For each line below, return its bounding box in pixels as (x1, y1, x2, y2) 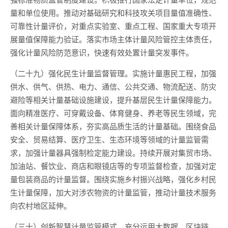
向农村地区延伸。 (10, 200, 71, 211)
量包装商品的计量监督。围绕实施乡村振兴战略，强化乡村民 (10, 174, 216, 184)
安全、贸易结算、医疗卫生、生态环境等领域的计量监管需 (10, 134, 209, 145)
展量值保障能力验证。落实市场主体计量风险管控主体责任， (10, 34, 216, 44)
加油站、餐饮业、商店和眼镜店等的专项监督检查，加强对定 (10, 160, 216, 171)
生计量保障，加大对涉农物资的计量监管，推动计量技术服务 (10, 187, 216, 197)
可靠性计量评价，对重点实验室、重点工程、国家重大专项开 (10, 20, 216, 31)
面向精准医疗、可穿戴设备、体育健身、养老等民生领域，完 (10, 107, 216, 118)
